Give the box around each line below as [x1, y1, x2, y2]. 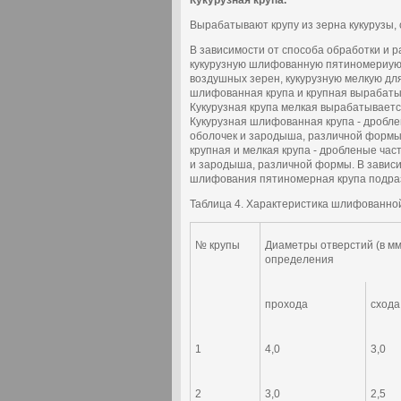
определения [265, 253, 334, 266]
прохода [265, 298, 308, 311]
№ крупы [195, 239, 245, 252]
